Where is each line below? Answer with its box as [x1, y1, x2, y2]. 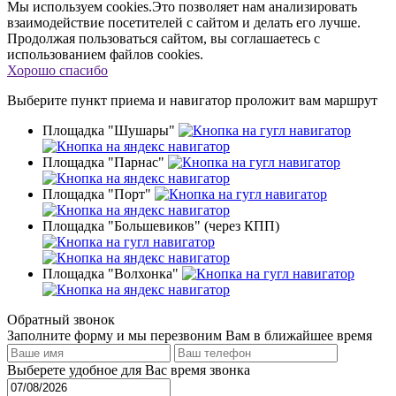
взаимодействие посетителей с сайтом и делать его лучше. [7, 14, 361, 30]
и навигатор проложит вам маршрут [158, 92, 377, 108]
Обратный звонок [7, 311, 115, 327]
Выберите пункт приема [7, 92, 158, 108]
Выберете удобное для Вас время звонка [7, 362, 250, 377]
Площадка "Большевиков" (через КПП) [42, 217, 279, 233]
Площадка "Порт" [42, 186, 151, 202]
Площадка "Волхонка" [42, 265, 179, 281]
